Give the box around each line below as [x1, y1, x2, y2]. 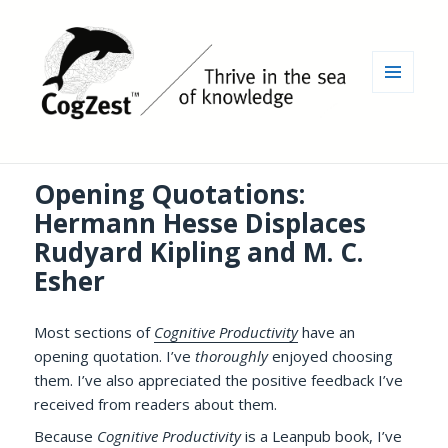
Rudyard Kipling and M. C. [34, 234, 364, 271]
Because [34, 425, 98, 446]
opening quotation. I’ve [34, 346, 196, 367]
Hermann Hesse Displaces [34, 205, 367, 242]
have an [298, 322, 356, 343]
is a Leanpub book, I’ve [241, 425, 403, 446]
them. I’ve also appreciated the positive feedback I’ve [34, 370, 404, 391]
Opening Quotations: [34, 176, 306, 213]
